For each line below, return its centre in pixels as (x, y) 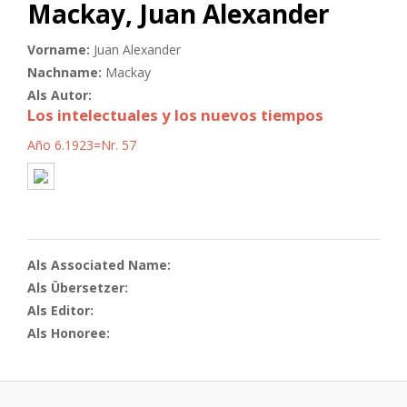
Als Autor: (61, 94)
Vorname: (60, 49)
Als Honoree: (70, 333)
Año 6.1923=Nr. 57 (82, 144)
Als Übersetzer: (79, 287)
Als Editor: (62, 310)
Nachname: (66, 72)
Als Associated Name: (101, 264)
